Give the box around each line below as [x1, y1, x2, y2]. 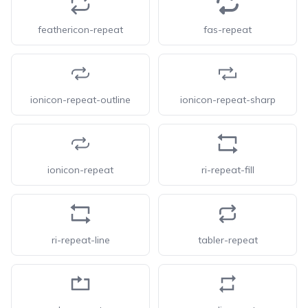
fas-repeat [203, 23, 252, 36]
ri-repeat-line [51, 234, 110, 246]
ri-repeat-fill [201, 164, 254, 176]
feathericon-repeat [38, 23, 123, 36]
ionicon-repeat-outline [30, 93, 131, 106]
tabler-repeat [197, 234, 258, 246]
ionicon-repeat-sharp [179, 93, 276, 106]
